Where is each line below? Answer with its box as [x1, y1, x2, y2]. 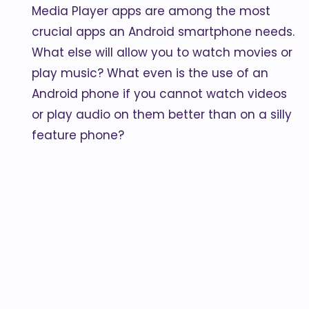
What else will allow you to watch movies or [32, 44, 292, 61]
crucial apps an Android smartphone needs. [32, 23, 295, 40]
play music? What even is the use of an [32, 65, 268, 81]
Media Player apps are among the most [32, 3, 270, 19]
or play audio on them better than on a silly [32, 106, 292, 123]
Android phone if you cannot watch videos [32, 86, 287, 102]
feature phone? [32, 127, 124, 143]
